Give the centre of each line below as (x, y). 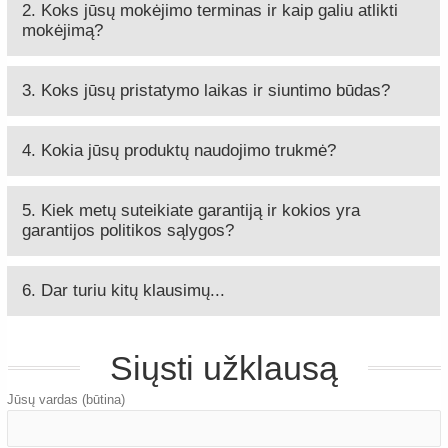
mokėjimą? (63, 30)
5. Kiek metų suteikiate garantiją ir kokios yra (191, 210)
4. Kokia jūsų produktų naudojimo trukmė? (179, 150)
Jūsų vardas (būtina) (66, 399)
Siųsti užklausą (223, 368)
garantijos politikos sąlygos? (128, 230)
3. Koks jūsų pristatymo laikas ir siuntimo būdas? (206, 90)
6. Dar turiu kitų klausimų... (124, 290)
